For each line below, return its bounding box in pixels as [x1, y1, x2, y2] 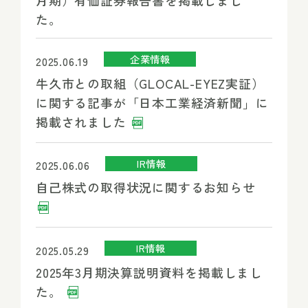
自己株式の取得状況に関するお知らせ [35, 178, 256, 197]
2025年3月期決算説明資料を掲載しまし [35, 263, 263, 281]
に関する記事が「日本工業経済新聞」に [35, 93, 269, 111]
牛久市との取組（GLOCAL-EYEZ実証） [35, 74, 265, 92]
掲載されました [35, 112, 131, 131]
